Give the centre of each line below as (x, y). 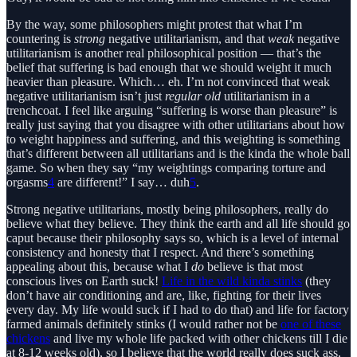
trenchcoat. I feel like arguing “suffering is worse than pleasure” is (172, 111)
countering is (40, 39)
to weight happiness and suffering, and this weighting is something (173, 139)
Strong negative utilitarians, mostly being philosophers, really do (167, 210)
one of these (311, 324)
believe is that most (253, 267)
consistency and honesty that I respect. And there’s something (160, 253)
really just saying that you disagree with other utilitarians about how (176, 125)
